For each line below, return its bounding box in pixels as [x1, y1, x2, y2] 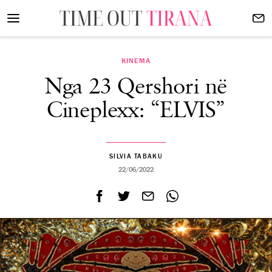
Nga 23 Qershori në [44, 73, 228, 101]
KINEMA [121, 56, 151, 65]
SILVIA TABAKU [109, 152, 163, 160]
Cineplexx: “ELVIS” [46, 97, 226, 125]
